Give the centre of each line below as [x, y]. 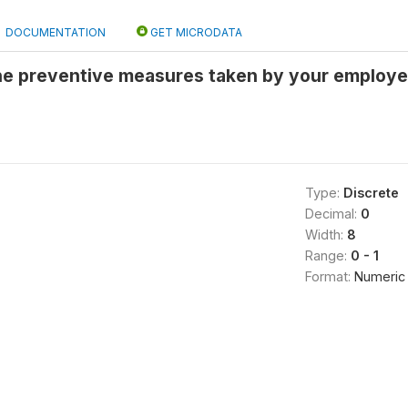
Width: [326, 235]
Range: [327, 255]
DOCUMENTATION [56, 32]
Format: [329, 276]
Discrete [371, 193]
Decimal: [332, 214]
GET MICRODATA [195, 32]
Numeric [379, 276]
